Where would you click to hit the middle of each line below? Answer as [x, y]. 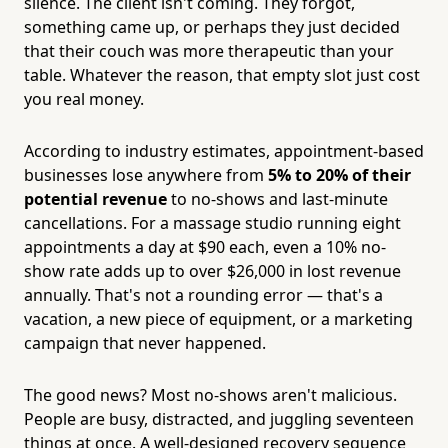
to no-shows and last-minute [277, 198]
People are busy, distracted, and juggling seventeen [219, 418]
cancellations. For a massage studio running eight [212, 222]
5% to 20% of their [339, 174]
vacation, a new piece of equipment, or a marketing [218, 318]
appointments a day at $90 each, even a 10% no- [205, 246]
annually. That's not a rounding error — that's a [203, 294]
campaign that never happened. [145, 342]
